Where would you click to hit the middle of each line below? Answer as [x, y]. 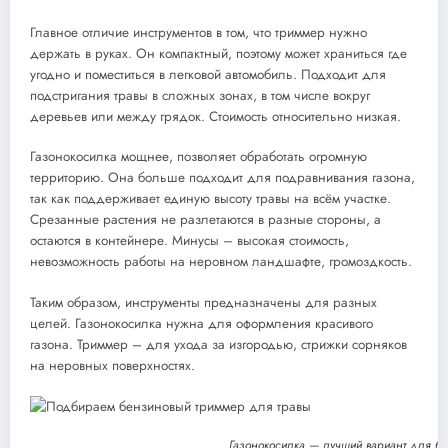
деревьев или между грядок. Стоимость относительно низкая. [215, 117]
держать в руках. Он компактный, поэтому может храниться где [218, 54]
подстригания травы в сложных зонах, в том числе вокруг [200, 96]
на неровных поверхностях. [112, 365]
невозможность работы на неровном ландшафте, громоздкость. [221, 262]
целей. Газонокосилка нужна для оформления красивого [201, 323]
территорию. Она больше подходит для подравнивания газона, [222, 178]
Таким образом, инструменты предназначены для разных [203, 302]
